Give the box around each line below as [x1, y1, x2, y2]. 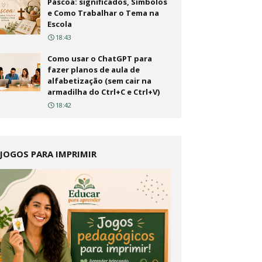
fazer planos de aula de [47, 64, 140, 75]
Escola [47, 19, 72, 29]
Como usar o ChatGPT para [47, 53, 152, 64]
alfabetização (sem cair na [47, 75, 151, 86]
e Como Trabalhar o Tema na [47, 8, 159, 18]
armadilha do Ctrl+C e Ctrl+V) [47, 87, 160, 97]
